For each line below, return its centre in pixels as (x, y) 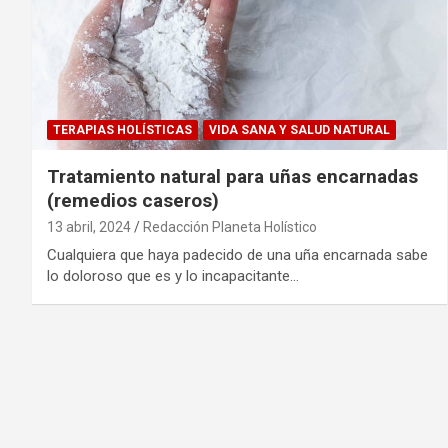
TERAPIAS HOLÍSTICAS (122, 129)
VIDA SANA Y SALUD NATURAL (299, 129)
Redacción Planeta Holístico (230, 226)
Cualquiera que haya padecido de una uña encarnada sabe (237, 254)
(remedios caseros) (133, 200)
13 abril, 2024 (89, 226)
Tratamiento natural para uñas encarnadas (232, 176)
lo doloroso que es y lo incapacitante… (173, 275)
